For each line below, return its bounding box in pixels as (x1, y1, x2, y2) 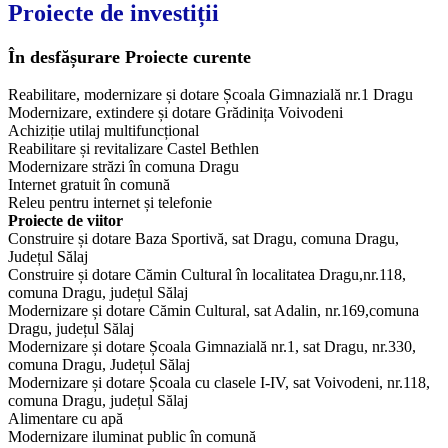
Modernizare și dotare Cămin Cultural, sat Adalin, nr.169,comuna (8, 301, 419, 319)
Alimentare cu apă (8, 409, 123, 427)
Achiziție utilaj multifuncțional (8, 121, 199, 139)
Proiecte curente (120, 46, 251, 67)
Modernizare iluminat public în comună (8, 427, 256, 445)
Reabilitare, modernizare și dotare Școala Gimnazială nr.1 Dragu (8, 85, 413, 103)
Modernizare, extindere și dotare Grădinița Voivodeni (8, 103, 343, 121)
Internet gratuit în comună (8, 175, 170, 193)
